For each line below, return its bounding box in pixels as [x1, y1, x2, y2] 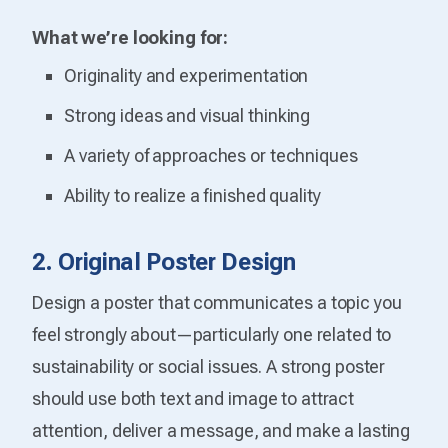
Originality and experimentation [64, 64, 309, 86]
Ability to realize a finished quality [64, 184, 321, 206]
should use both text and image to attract [32, 387, 355, 409]
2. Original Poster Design [32, 247, 296, 276]
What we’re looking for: [32, 26, 229, 48]
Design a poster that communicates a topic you [32, 291, 402, 313]
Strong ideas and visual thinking [64, 104, 311, 126]
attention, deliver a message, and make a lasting [32, 419, 411, 441]
